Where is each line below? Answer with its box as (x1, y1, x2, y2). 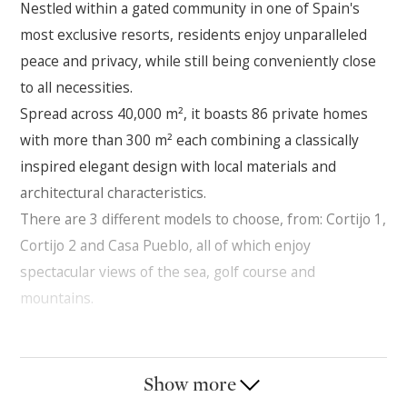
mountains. (20, 287, 94, 308)
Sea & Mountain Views (48, 354, 196, 375)
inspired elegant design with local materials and (20, 155, 337, 176)
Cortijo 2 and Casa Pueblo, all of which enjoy (20, 234, 312, 255)
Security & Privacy (48, 381, 167, 402)
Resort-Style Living (48, 328, 174, 349)
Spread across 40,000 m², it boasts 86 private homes (20, 103, 369, 124)
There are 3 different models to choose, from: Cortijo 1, (20, 208, 387, 229)
